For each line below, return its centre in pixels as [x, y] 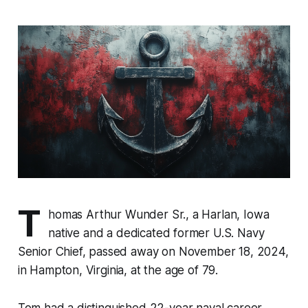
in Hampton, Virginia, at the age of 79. [118, 271]
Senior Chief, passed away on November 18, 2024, [153, 252]
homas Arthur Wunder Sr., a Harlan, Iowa [159, 215]
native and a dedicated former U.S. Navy [156, 233]
